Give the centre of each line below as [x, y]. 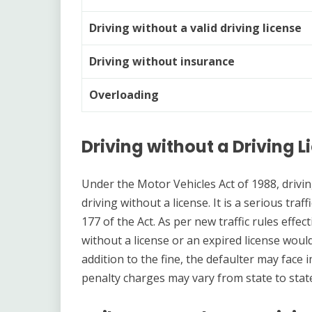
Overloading [124, 94]
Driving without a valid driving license [195, 28]
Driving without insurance [162, 61]
